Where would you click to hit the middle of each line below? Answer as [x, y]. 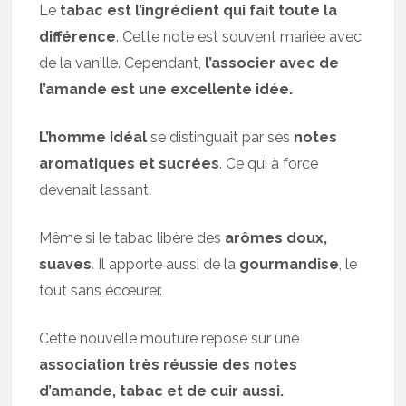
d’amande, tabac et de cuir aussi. [162, 391]
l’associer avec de [272, 63]
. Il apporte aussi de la [166, 264]
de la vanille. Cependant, [122, 63]
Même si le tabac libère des [132, 238]
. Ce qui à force [269, 164]
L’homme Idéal [93, 137]
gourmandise [290, 264]
